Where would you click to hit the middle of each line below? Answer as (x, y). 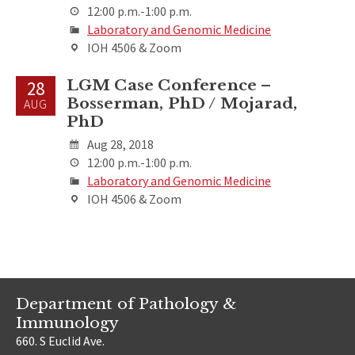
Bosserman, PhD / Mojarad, (182, 103)
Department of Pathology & (126, 304)
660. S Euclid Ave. (60, 341)
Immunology (67, 323)
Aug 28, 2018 (120, 144)
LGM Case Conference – (169, 84)
